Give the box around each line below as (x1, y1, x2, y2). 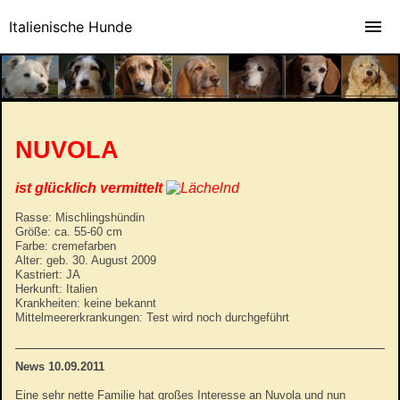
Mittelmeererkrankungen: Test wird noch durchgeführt (15, 311, 289, 324)
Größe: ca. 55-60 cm (15, 225, 122, 238)
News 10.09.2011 (15, 360, 104, 373)
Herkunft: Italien (15, 282, 97, 296)
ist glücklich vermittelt (15, 180, 162, 196)
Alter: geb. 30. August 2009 (15, 254, 156, 267)
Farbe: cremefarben (15, 239, 116, 253)
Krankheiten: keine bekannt (15, 296, 156, 310)
